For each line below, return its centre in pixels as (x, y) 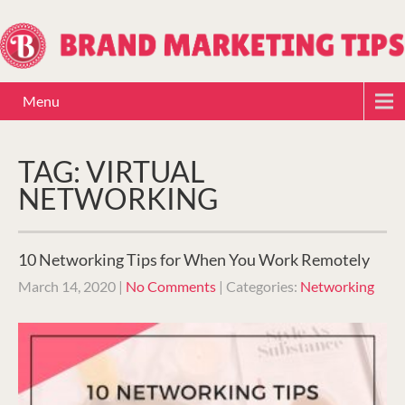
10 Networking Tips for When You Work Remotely (194, 260)
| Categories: (259, 287)
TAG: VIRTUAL (111, 172)
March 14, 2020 (67, 287)
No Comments (171, 287)
